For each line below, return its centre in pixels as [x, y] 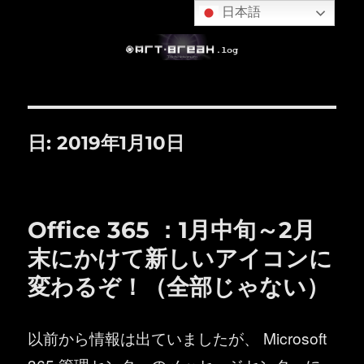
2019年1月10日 [121, 143]
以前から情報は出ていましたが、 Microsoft [178, 337]
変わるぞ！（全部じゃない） [179, 286]
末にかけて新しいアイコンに [180, 258]
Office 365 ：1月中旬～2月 [172, 230]
